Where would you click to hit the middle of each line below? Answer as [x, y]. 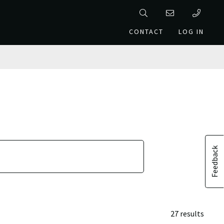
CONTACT [146, 31]
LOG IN [191, 31]
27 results [187, 213]
